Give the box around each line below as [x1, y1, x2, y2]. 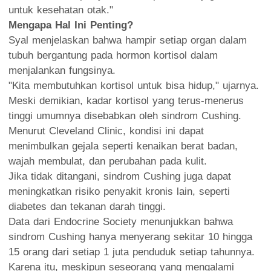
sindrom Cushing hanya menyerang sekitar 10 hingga [8, 230, 252, 243]
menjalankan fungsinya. [8, 64, 116, 76]
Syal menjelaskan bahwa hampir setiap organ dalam [8, 34, 247, 46]
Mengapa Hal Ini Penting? [8, 19, 133, 31]
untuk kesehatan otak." [8, 4, 113, 16]
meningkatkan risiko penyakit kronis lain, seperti [8, 185, 230, 197]
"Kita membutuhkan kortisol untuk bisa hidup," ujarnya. [8, 79, 259, 91]
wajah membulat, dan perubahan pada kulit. [8, 155, 207, 167]
